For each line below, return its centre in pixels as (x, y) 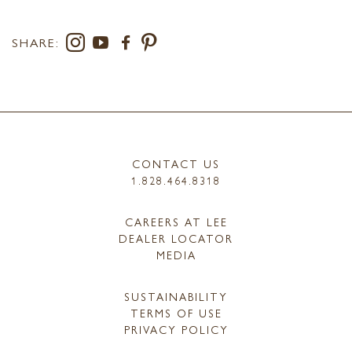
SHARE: (36, 42)
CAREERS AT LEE (176, 222)
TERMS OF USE (176, 313)
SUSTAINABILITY (176, 297)
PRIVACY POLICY (176, 330)
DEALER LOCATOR (176, 238)
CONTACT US (176, 164)
